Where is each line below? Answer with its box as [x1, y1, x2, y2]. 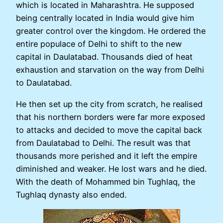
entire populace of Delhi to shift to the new [16, 39, 182, 49]
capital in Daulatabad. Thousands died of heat [16, 52, 193, 62]
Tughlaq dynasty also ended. [16, 189, 126, 200]
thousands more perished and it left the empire [16, 150, 197, 161]
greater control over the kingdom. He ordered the [16, 26, 206, 36]
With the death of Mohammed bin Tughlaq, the [16, 176, 195, 187]
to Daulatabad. [16, 78, 72, 88]
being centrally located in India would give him [16, 13, 194, 23]
